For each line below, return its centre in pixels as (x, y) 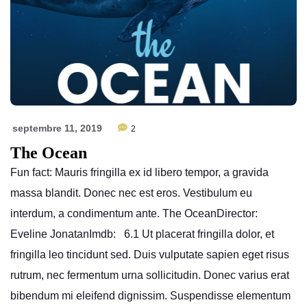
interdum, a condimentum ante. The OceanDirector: (134, 213)
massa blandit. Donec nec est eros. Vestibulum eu (131, 193)
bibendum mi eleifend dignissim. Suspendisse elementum (150, 295)
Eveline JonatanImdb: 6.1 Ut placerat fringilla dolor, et (142, 234)
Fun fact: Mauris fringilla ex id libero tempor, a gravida (139, 172)
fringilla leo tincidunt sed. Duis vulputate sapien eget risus (150, 254)
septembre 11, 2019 (57, 128)
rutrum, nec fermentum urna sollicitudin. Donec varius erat (150, 275)
